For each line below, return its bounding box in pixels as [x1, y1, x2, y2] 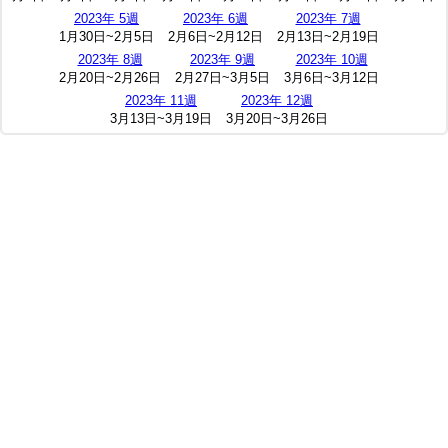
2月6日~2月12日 [168, 29, 263, 45]
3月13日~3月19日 [110, 111, 212, 127]
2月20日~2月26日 [59, 70, 161, 86]
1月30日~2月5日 [59, 29, 154, 45]
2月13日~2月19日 [277, 29, 379, 45]
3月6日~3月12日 [284, 70, 379, 86]
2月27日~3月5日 [175, 70, 270, 86]
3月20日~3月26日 [226, 111, 328, 127]
